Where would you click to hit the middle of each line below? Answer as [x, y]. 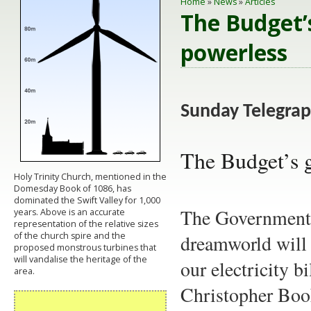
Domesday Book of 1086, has [73, 188]
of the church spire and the [70, 235]
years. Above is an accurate [69, 212]
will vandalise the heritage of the [81, 259]
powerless [234, 52]
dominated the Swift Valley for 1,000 [87, 200]
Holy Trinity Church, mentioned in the [90, 176]
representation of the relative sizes [86, 224]
